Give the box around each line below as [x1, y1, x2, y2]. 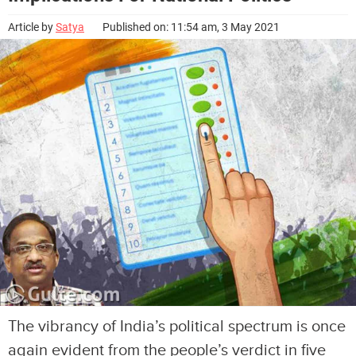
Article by [8, 21, 56, 33]
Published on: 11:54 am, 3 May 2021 [103, 21, 280, 33]
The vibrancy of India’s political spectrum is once [8, 317, 346, 336]
